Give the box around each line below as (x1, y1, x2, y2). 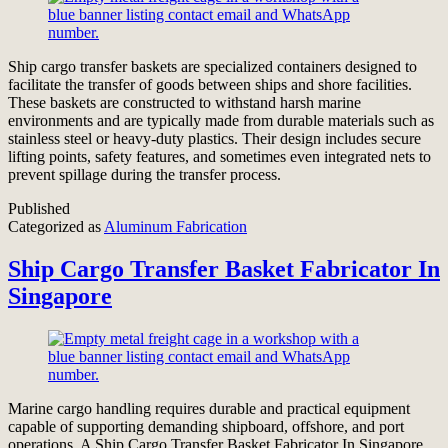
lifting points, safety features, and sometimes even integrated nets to (8, 148, 431, 166)
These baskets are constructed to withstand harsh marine (8, 94, 361, 112)
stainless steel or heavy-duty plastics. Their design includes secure (8, 130, 421, 148)
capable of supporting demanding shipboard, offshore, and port (8, 417, 404, 435)
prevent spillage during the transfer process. (8, 166, 281, 184)
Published (8, 200, 70, 218)
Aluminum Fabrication (104, 218, 247, 236)
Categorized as (8, 218, 104, 236)
